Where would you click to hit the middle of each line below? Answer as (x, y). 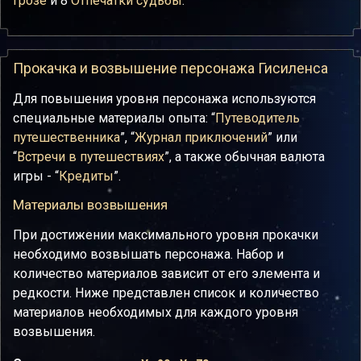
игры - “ (36, 176)
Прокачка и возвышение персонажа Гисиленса (170, 68)
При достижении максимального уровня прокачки (166, 235)
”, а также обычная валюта (245, 157)
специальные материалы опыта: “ (114, 118)
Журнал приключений (201, 137)
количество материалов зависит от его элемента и (166, 274)
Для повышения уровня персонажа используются (164, 99)
